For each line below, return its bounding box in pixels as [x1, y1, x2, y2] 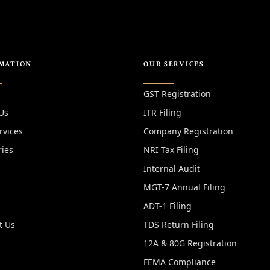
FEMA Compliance [143, 256, 216, 268]
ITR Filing [143, 107, 182, 118]
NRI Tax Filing [143, 144, 199, 155]
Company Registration [143, 125, 234, 137]
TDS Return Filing [143, 219, 215, 230]
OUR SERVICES [143, 60, 204, 69]
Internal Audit [143, 163, 201, 174]
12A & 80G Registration [143, 237, 237, 249]
